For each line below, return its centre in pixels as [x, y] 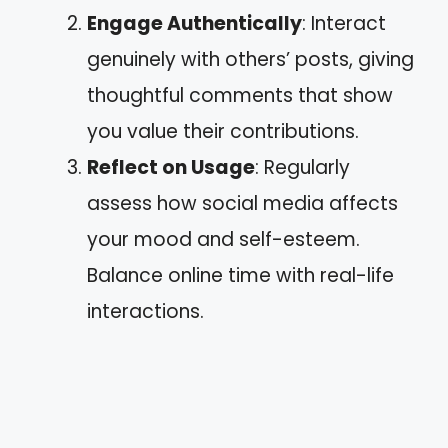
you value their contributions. [223, 131]
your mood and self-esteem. [223, 239]
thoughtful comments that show [240, 95]
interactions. [145, 311]
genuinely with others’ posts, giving [250, 59]
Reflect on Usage [171, 167]
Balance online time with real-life [240, 275]
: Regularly [302, 167]
